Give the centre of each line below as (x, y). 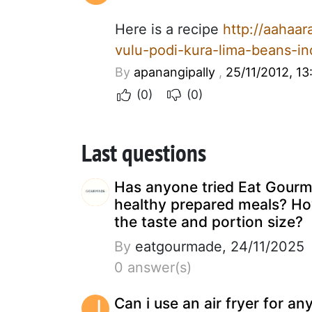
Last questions (144, 152)
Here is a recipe (169, 29)
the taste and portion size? (209, 221)
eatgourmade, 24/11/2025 (218, 246)
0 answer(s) (153, 267)
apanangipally (174, 72)
